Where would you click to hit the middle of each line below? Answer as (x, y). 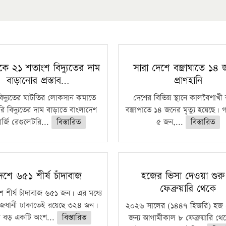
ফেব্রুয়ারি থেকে (188, 189)
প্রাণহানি (188, 81)
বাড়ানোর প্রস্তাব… (38, 81)
